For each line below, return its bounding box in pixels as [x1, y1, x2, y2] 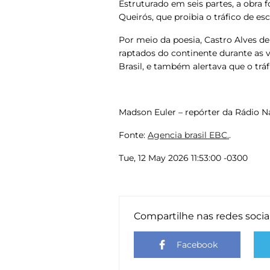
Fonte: [119, 130, 148, 141]
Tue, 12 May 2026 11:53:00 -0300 [119, 152, 248, 164]
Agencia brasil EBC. [148, 130, 229, 141]
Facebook [176, 239, 218, 251]
